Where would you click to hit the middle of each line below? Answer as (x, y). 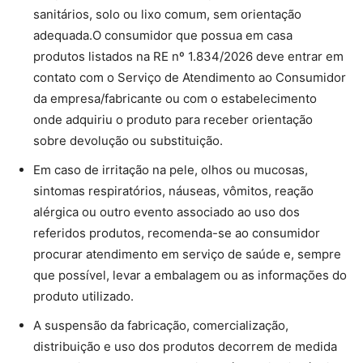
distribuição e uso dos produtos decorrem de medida (185, 346)
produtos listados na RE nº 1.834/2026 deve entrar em (188, 56)
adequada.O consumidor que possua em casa (163, 35)
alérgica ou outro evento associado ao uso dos (167, 211)
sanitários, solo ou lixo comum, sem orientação (167, 14)
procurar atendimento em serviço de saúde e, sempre (187, 254)
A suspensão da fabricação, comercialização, (161, 325)
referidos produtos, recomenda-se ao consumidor (177, 233)
